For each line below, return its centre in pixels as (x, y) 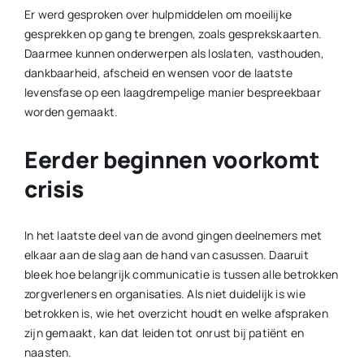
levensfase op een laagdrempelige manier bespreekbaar (172, 92)
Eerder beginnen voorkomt (171, 159)
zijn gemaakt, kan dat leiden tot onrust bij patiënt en (164, 332)
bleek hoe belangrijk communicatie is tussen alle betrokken (181, 274)
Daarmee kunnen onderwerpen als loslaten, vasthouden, (174, 53)
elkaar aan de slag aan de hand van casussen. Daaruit (166, 254)
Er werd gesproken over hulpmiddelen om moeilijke (158, 14)
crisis (54, 188)
